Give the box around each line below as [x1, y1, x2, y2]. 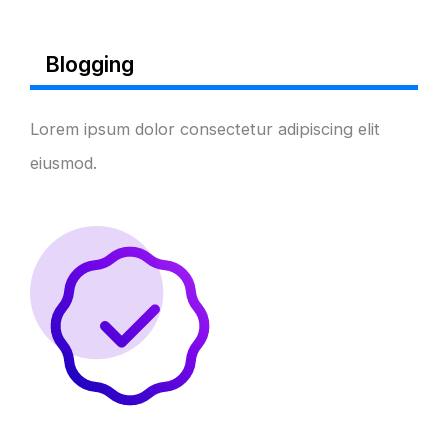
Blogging [45, 50, 134, 77]
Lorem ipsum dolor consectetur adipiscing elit [30, 118, 380, 139]
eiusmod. [30, 152, 97, 173]
